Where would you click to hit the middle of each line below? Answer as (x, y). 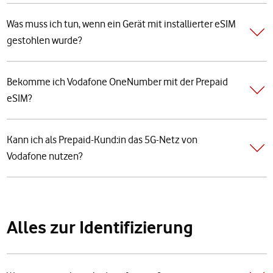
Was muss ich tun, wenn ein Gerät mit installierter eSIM (121, 24)
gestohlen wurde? (44, 41)
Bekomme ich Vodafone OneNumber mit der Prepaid (117, 82)
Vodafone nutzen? (44, 156)
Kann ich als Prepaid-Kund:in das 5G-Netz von (102, 140)
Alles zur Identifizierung (100, 228)
